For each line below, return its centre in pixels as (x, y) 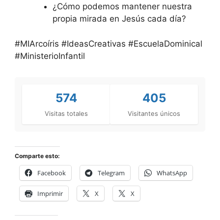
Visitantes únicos (154, 113)
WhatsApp (172, 173)
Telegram (111, 173)
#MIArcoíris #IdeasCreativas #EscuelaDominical (109, 43)
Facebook (52, 173)
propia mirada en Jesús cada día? (119, 19)
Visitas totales (66, 113)
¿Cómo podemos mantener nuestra (122, 7)
